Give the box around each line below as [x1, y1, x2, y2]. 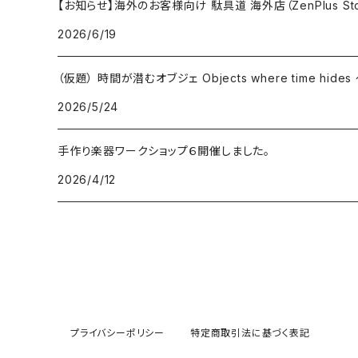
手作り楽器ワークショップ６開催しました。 [58, 144, 270, 158]
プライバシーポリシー [70, 327, 165, 340]
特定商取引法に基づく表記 [190, 327, 310, 340]
